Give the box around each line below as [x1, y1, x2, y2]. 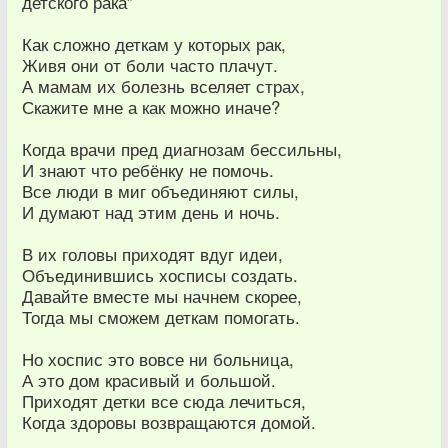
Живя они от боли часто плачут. [22, 52, 278, 77]
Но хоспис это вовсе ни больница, [22, 346, 294, 371]
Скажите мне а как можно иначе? [22, 94, 280, 119]
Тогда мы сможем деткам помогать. [22, 304, 300, 329]
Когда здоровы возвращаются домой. [22, 409, 316, 434]
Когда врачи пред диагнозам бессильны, [22, 136, 342, 161]
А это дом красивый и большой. [22, 367, 276, 392]
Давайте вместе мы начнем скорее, [22, 283, 302, 308]
